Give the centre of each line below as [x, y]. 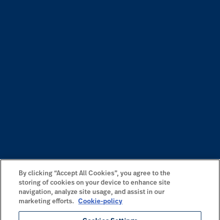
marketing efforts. [47, 202]
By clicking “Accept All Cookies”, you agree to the [95, 174]
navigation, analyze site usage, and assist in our [92, 192]
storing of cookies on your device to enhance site [95, 183]
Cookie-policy [100, 202]
